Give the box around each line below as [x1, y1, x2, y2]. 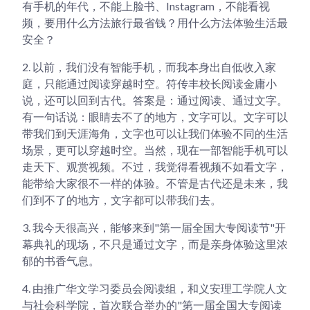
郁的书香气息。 [22, 253, 100, 267]
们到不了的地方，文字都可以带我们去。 [22, 192, 221, 206]
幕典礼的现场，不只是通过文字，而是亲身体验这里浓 [22, 237, 288, 250]
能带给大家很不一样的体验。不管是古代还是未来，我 [22, 176, 288, 190]
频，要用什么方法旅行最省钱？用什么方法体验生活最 [22, 15, 288, 29]
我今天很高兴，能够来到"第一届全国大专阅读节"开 [30, 220, 286, 234]
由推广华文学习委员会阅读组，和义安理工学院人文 [30, 281, 287, 295]
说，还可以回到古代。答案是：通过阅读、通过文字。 [22, 93, 288, 107]
